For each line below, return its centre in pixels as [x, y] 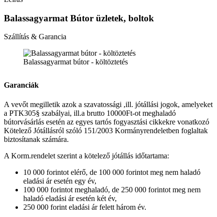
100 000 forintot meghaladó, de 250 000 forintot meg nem [112, 189]
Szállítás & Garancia [35, 37]
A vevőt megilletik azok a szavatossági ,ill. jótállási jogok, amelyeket [108, 104]
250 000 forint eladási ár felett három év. [85, 207]
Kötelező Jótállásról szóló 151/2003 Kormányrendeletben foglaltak [106, 130]
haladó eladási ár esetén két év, [70, 198]
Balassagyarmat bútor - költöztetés [76, 62]
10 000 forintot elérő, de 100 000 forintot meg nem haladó [112, 172]
